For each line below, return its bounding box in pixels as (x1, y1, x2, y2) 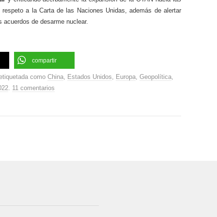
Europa (116, 73, 136, 80)
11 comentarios (12, 84, 55, 92)
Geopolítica (139, 73, 171, 80)
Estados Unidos (67, 73, 112, 80)
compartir (32, 57, 57, 64)
